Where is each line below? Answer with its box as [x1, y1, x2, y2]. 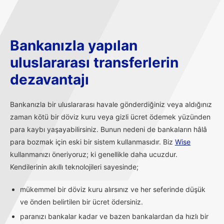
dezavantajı [10, 70, 89, 88]
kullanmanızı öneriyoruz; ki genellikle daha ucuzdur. [10, 149, 177, 158]
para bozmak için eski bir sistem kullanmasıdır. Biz [10, 137, 175, 146]
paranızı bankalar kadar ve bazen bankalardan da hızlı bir [20, 211, 208, 220]
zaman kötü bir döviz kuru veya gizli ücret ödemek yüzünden [10, 112, 210, 121]
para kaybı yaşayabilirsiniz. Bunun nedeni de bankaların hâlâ [10, 124, 207, 133]
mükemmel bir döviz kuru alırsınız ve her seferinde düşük [20, 184, 205, 193]
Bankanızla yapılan [10, 36, 137, 54]
